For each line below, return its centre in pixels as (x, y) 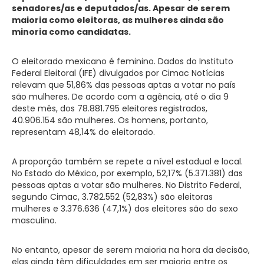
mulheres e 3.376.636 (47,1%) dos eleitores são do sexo (125, 208)
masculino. (34, 220)
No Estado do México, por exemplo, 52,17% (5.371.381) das (127, 173)
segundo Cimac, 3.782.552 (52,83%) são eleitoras (112, 197)
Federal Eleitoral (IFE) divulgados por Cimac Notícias (118, 73)
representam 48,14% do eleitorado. (83, 132)
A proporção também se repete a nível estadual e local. (127, 161)
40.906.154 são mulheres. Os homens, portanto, (110, 120)
